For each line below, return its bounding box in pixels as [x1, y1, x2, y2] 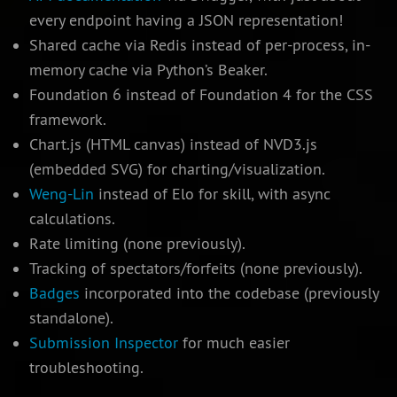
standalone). [28, 308, 113, 329]
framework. [28, 110, 106, 130]
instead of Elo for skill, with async [93, 184, 331, 205]
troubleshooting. [28, 358, 144, 378]
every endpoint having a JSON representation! [28, 11, 343, 31]
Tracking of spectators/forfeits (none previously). [28, 259, 362, 279]
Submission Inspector [28, 333, 178, 354]
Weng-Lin [28, 184, 94, 205]
